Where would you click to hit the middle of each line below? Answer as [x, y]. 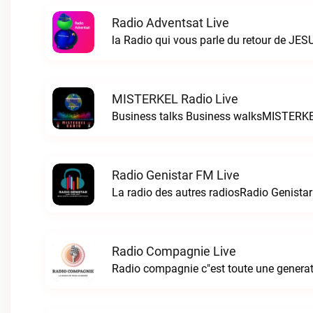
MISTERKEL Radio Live [175, 99]
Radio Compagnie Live [174, 251]
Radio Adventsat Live [170, 23]
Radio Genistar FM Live [176, 175]
